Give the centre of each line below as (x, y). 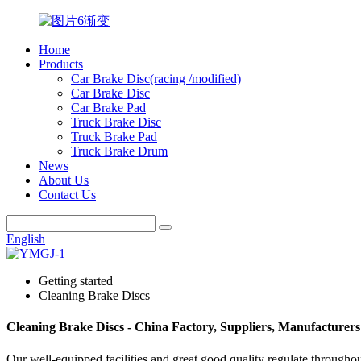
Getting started (76, 281)
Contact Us (67, 195)
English (26, 239)
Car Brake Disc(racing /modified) (156, 79)
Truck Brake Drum (119, 151)
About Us (64, 180)
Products (61, 64)
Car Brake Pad (108, 108)
